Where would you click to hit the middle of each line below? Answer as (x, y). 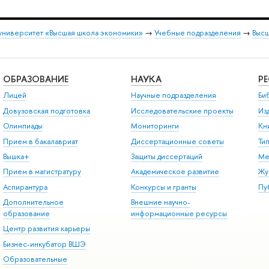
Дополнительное (33, 202)
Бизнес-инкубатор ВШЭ (44, 244)
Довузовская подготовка (46, 110)
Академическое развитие (175, 172)
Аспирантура (25, 187)
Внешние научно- (160, 202)
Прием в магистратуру (42, 172)
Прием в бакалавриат (40, 141)
